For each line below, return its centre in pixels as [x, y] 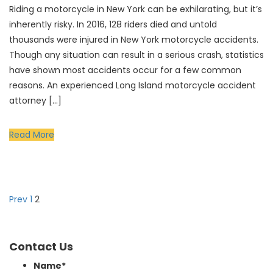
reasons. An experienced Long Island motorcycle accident [133, 85]
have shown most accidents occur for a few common [125, 70]
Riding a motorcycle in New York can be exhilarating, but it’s [136, 9]
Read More [32, 135]
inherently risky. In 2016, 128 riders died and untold [113, 24]
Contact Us [41, 246]
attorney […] [35, 101]
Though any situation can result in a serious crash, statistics [136, 55]
